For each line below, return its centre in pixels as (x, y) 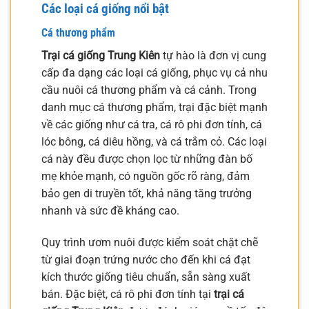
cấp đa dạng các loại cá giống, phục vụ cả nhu (154, 73)
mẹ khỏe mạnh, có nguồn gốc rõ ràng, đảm (146, 177)
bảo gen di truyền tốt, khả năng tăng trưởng (147, 194)
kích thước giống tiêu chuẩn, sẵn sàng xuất (146, 277)
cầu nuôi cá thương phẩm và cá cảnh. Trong (149, 90)
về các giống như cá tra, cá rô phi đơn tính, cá (152, 125)
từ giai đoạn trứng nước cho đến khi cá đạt (146, 259)
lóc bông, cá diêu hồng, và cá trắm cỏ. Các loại (154, 142)
